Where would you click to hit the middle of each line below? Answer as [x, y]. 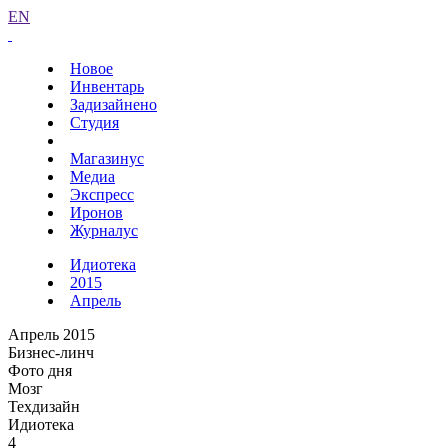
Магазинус [107, 158]
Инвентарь [107, 86]
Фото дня [40, 370]
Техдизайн [44, 406]
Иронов [96, 212]
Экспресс [102, 194]
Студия [94, 122]
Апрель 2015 [51, 334]
